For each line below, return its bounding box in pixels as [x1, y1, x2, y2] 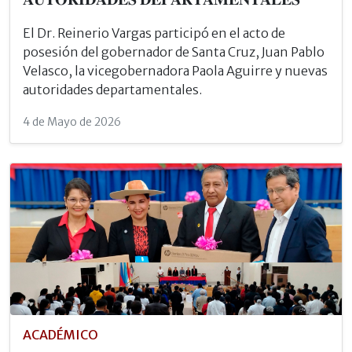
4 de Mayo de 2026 [23, 114, 121, 129]
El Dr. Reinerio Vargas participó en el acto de [23, 24, 285, 41]
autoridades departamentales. [23, 81, 202, 97]
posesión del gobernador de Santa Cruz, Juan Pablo [23, 43, 324, 60]
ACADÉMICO [23, 326, 98, 343]
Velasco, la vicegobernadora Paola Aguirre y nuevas [23, 62, 328, 79]
